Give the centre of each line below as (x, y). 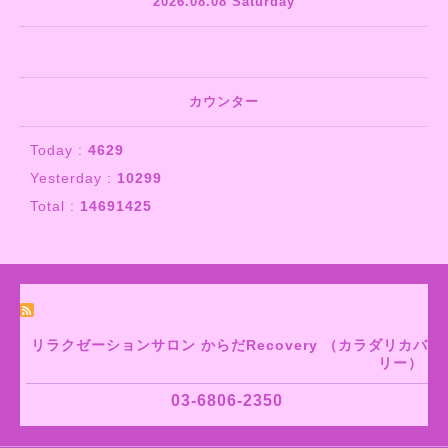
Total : (55, 205)
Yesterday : (73, 177)
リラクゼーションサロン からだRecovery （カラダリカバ (229, 344)
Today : (59, 149)
